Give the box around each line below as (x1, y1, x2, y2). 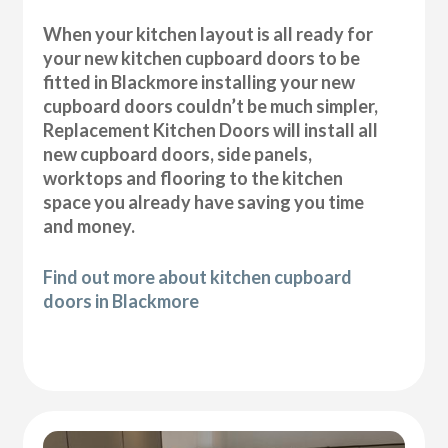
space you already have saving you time (43, 190, 365, 213)
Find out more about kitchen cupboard (43, 265, 353, 288)
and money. (43, 214, 136, 237)
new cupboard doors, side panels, (43, 142, 313, 165)
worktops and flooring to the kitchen (43, 166, 344, 189)
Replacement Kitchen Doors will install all (43, 118, 379, 141)
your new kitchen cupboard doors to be (43, 46, 361, 69)
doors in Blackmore (43, 289, 200, 312)
